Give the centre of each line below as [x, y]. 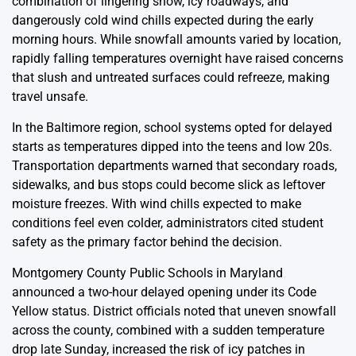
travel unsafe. [50, 96]
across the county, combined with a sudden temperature [168, 330]
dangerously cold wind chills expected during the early [163, 20]
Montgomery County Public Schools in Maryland [147, 273]
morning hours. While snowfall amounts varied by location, [176, 39]
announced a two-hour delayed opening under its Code [164, 292]
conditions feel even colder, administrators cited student [168, 222]
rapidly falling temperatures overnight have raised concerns [178, 58]
